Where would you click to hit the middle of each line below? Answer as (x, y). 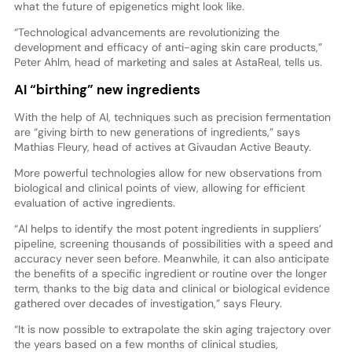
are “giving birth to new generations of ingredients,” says (157, 132)
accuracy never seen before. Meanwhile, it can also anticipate (171, 259)
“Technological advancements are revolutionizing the (147, 32)
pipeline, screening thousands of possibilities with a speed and (173, 244)
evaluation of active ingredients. (94, 203)
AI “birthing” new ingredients (107, 90)
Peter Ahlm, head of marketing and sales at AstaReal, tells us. (168, 62)
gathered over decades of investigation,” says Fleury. (148, 304)
